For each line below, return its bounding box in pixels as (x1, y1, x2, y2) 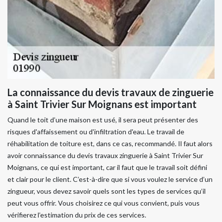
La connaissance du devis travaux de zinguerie (7, 86, 214, 98)
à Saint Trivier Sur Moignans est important (7, 98, 197, 110)
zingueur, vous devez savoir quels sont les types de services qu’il (7, 187, 206, 195)
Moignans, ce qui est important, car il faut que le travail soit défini (7, 163, 207, 171)
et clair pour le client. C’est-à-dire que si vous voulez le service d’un (7, 175, 213, 183)
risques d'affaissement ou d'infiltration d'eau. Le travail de (7, 127, 184, 136)
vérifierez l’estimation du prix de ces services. (7, 211, 146, 219)
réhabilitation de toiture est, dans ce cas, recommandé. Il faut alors (7, 139, 213, 148)
